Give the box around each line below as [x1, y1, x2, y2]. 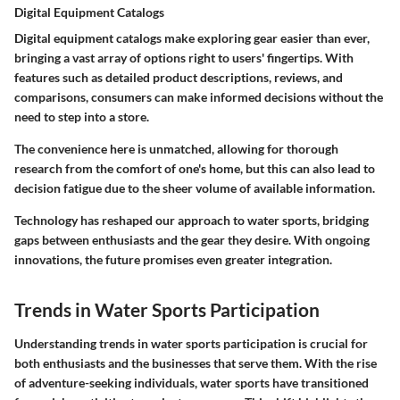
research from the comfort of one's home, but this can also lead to [14, 161, 375, 177]
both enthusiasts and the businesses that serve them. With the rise [14, 354, 377, 371]
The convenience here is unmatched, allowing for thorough [14, 141, 338, 157]
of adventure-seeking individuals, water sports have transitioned [14, 374, 369, 390]
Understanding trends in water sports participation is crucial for [14, 335, 368, 351]
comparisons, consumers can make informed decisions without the [14, 89, 383, 105]
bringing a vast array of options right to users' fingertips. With [14, 50, 354, 66]
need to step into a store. [14, 109, 149, 125]
